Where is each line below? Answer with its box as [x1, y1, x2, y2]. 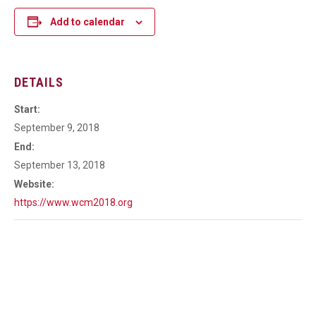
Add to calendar [49, 16, 125, 28]
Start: [14, 104, 40, 115]
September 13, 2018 [14, 159, 105, 171]
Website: [14, 178, 54, 190]
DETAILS [14, 75, 63, 90]
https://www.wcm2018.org [14, 197, 133, 208]
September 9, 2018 [14, 122, 99, 133]
